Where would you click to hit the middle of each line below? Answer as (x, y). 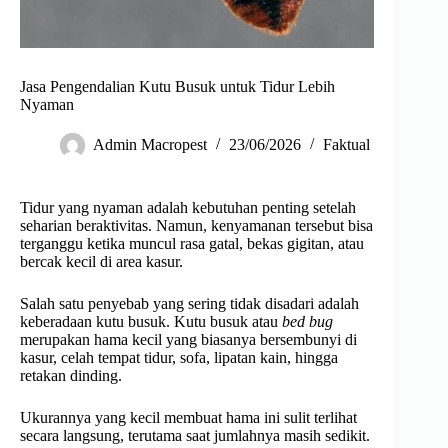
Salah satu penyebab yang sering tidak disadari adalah (189, 304)
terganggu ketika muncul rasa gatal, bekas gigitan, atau (192, 244)
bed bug (307, 322)
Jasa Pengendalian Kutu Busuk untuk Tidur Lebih (177, 87)
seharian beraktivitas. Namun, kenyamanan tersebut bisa (196, 226)
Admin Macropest (150, 145)
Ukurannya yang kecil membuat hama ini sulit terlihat (188, 418)
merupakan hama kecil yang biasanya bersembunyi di (188, 340)
